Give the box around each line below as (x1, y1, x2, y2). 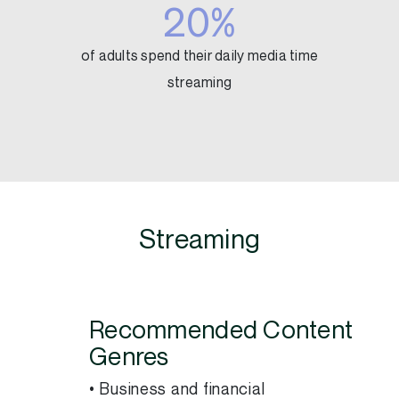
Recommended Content (89, 318, 354, 344)
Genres (89, 345, 169, 370)
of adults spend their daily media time (80, 49, 319, 64)
